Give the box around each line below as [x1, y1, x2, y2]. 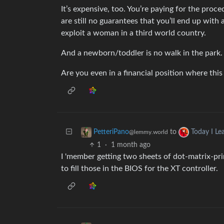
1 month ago [111, 141, 151, 148]
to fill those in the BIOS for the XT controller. [61, 164, 218, 172]
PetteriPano [93, 128, 129, 136]
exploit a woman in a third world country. [61, 29, 206, 37]
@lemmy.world [129, 129, 168, 135]
